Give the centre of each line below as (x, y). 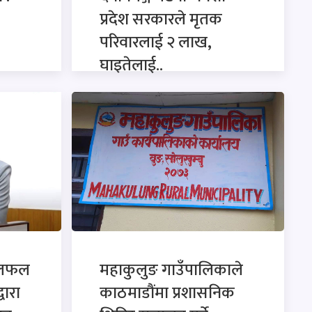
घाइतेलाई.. (132, 65)
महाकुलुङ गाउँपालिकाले (172, 270)
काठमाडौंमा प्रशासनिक (167, 293)
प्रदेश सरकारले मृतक (161, 19)
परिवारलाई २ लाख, (156, 42)
